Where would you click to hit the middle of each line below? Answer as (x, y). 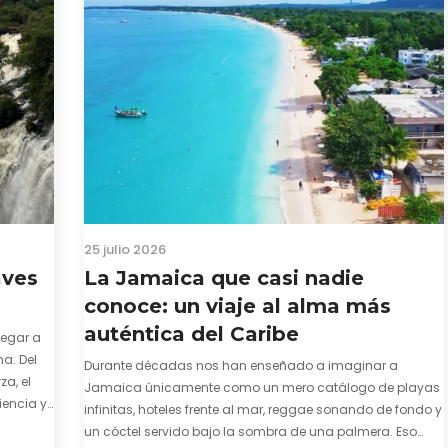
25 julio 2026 (125, 250)
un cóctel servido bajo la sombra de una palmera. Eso (250, 432)
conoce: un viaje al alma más (237, 306)
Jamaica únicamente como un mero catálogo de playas (262, 388)
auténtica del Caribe (191, 334)
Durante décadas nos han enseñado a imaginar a (241, 366)
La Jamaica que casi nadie (224, 278)
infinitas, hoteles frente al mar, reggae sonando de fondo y (263, 410)
